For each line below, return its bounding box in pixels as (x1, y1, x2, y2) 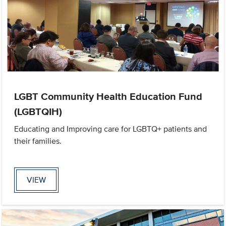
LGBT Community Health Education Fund (14, 88, 203, 104)
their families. (14, 135, 62, 147)
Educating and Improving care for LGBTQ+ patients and (14, 123, 207, 135)
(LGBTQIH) (14, 103, 63, 119)
